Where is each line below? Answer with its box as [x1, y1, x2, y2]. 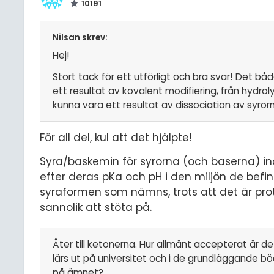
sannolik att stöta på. [40, 199, 152, 215]
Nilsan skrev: [53, 31, 108, 43]
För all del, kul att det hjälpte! [40, 130, 192, 146]
